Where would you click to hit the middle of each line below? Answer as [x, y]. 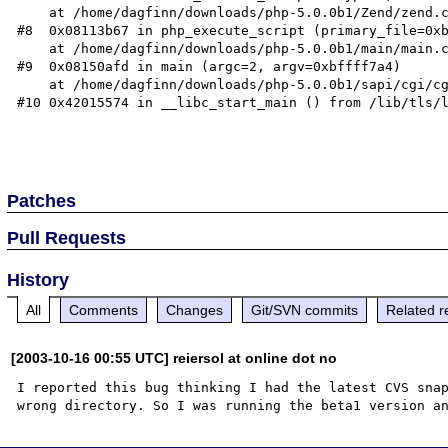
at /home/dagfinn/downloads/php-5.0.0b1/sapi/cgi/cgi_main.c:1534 [33, 84]
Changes [195, 309]
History [38, 279]
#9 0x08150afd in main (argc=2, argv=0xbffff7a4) [209, 66]
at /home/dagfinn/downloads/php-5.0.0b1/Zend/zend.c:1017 [33, 12]
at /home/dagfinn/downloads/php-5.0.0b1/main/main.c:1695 [33, 48]
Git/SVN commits [305, 309]
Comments [104, 309]
